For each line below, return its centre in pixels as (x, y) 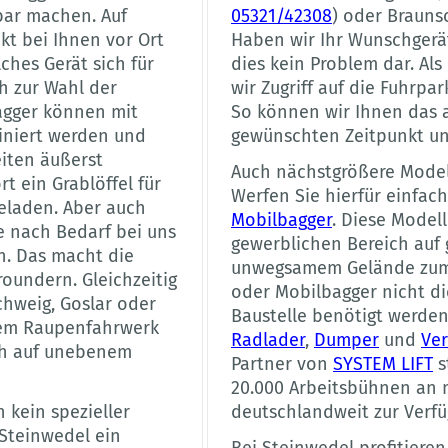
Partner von (281, 364)
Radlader (267, 340)
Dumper (346, 340)
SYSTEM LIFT (382, 364)
